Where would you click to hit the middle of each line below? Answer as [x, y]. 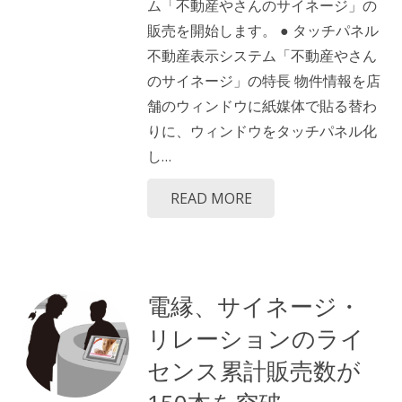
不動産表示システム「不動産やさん [262, 55]
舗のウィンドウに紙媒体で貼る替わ [262, 105]
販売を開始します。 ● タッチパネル [263, 30]
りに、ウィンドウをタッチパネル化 [262, 131]
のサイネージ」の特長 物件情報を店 [264, 80]
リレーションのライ [256, 339]
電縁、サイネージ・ [254, 306]
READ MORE [211, 198]
